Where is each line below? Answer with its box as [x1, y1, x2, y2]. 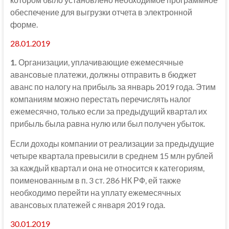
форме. [10, 19, 38, 29]
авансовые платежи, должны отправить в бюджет [10, 69, 196, 79]
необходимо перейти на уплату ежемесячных [10, 187, 181, 197]
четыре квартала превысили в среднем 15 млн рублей [10, 150, 213, 161]
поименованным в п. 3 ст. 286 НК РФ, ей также [10, 175, 181, 185]
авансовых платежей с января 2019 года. [10, 199, 165, 210]
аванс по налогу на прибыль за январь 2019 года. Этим [10, 81, 216, 91]
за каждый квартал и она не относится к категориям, [10, 163, 204, 173]
